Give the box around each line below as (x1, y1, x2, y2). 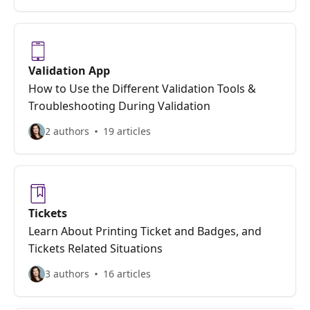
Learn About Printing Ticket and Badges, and (28, 224, 262, 239)
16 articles (103, 267, 151, 280)
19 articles (103, 125, 151, 138)
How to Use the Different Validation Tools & (28, 81, 256, 96)
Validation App (28, 63, 110, 78)
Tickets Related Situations (28, 241, 163, 256)
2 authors (45, 125, 89, 138)
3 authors (45, 267, 89, 280)
